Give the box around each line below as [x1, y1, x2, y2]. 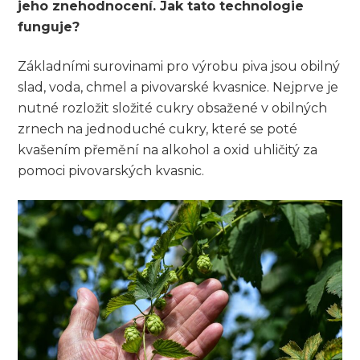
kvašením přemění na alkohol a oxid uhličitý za [18, 142, 318, 158]
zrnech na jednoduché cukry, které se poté [18, 121, 298, 137]
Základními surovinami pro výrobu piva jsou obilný [18, 59, 341, 75]
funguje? [18, 19, 80, 35]
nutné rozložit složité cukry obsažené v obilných [18, 100, 328, 117]
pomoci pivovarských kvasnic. [18, 163, 205, 179]
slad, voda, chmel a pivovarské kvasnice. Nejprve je [18, 80, 339, 96]
